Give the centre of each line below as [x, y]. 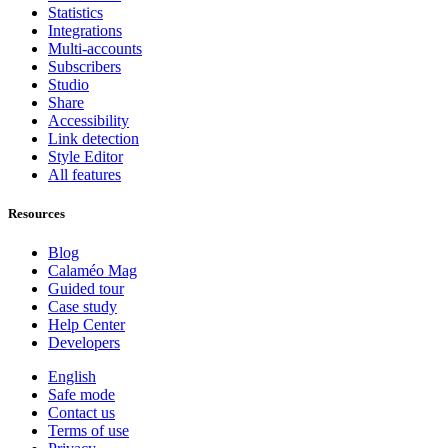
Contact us [81, 412]
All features [84, 174]
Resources [36, 213]
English [72, 376]
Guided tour [86, 288]
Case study [82, 306]
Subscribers [84, 66]
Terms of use [88, 430]
